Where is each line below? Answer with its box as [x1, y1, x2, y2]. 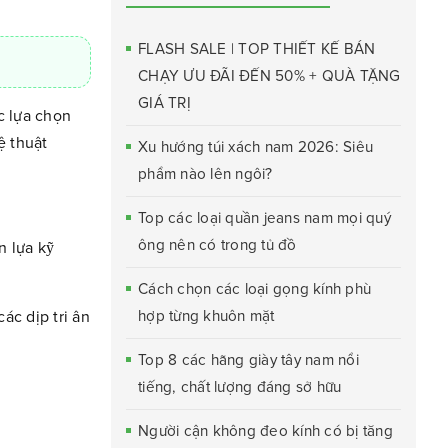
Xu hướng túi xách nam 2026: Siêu [138, 137, 373, 157]
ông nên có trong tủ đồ [138, 235, 297, 255]
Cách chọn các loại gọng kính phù [138, 279, 371, 299]
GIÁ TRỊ [138, 93, 191, 113]
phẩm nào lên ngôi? [138, 164, 273, 184]
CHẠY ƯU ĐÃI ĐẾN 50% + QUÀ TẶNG [138, 66, 401, 86]
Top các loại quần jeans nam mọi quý [138, 208, 391, 228]
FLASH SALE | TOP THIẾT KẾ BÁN [138, 39, 376, 59]
